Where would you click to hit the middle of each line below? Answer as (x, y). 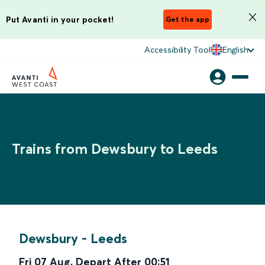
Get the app (188, 19)
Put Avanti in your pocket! (60, 19)
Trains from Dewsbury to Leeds (115, 149)
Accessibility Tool (177, 50)
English (235, 50)
